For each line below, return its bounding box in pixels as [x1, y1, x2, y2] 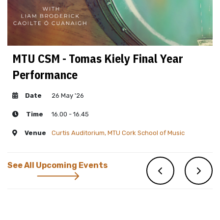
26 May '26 [52, 91, 84, 99]
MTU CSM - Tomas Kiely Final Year [12, 50, 183, 66]
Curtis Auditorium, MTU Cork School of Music [52, 129, 185, 137]
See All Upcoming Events [7, 161, 108, 170]
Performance [12, 66, 78, 82]
